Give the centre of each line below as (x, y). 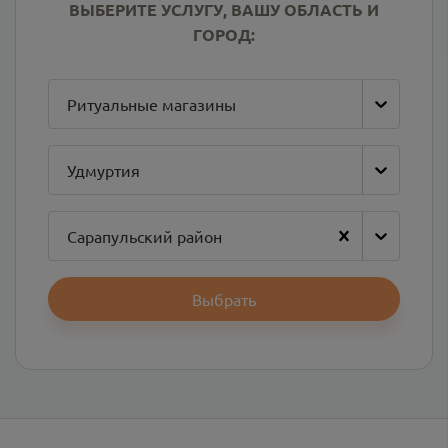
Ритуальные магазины (151, 104)
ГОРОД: (224, 34)
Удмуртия (103, 170)
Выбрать (224, 299)
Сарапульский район (144, 236)
